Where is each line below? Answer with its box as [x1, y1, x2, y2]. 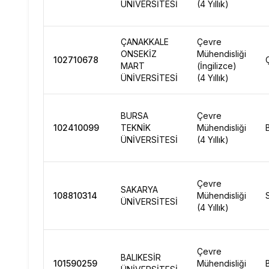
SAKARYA [121, 184, 158, 195]
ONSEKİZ [121, 49, 157, 59]
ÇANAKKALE [121, 37, 169, 47]
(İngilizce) [197, 61, 237, 71]
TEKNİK [121, 122, 151, 133]
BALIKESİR [121, 252, 161, 262]
